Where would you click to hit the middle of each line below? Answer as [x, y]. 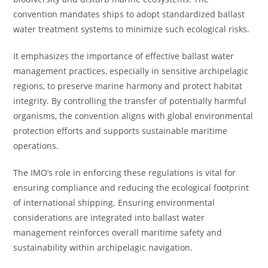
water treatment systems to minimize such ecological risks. [132, 29]
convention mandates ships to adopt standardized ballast [129, 14]
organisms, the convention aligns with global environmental [133, 116]
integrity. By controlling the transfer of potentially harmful [130, 101]
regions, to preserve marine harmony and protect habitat [128, 86]
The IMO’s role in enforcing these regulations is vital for [125, 173]
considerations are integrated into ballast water [109, 217]
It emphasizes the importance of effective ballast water [124, 56]
